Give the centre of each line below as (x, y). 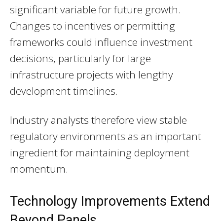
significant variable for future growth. (95, 10)
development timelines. (64, 91)
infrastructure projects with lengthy (92, 75)
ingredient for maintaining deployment (100, 153)
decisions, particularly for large (80, 58)
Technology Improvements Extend (110, 202)
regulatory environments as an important (106, 136)
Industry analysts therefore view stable (98, 120)
